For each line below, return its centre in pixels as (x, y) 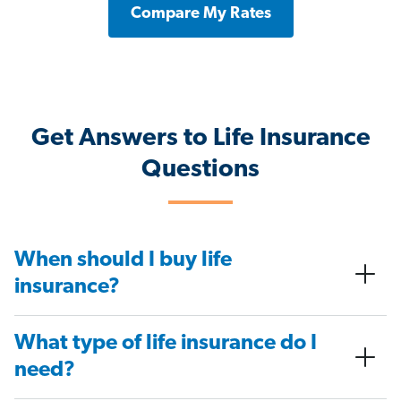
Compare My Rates (200, 14)
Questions (200, 171)
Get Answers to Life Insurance (200, 139)
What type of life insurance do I (166, 344)
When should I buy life (123, 261)
